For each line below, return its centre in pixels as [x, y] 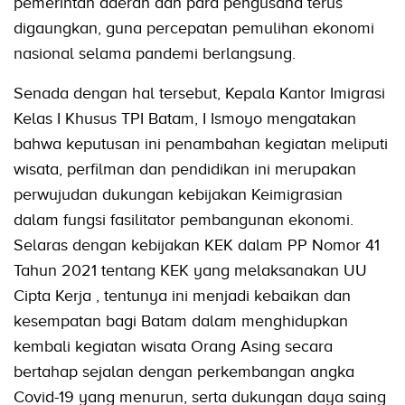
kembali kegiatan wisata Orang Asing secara [173, 347]
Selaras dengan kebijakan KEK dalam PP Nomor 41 [197, 245]
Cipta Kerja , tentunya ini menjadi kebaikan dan [182, 296]
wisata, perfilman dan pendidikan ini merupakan [185, 170]
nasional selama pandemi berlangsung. [155, 54]
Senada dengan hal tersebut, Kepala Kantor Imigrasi [199, 94]
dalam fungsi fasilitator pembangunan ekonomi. [184, 220]
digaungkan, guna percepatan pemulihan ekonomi [194, 28]
